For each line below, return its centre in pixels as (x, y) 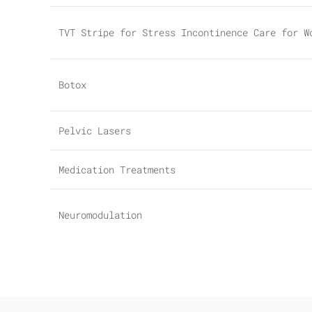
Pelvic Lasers (95, 131)
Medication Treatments (117, 170)
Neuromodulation (100, 215)
